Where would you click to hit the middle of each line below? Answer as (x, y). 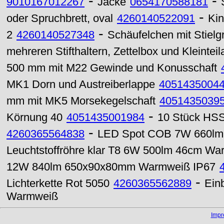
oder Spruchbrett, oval (60, 18)
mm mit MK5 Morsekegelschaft (81, 101)
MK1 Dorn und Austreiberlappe (81, 84)
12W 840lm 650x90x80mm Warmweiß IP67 (111, 167)
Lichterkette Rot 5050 (58, 183)
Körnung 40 (34, 117)
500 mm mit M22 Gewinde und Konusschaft (112, 68)
